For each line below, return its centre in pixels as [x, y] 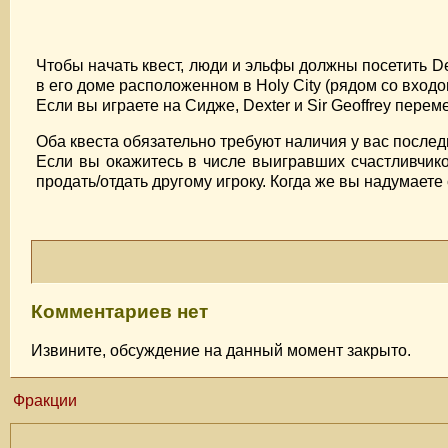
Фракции [45, 400]
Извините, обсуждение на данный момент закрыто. [221, 350]
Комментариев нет [119, 312]
